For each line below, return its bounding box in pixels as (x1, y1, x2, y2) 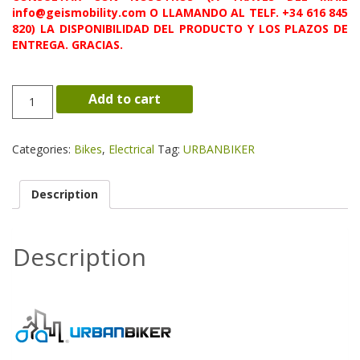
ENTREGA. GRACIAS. (12, 36, 123, 52)
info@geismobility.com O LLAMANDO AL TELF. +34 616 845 (12, 4, 348, 20)
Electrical (108, 141, 154, 157)
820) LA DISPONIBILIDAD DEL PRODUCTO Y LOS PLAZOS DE (12, 20, 348, 36)
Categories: (12, 141, 74, 157)
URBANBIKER (183, 141, 255, 157)
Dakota (12, 100, 55, 117)
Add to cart (88, 90, 161, 108)
